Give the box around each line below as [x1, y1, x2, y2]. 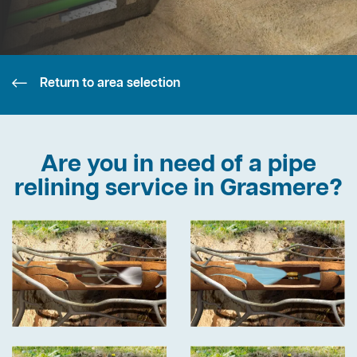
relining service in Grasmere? [14, 173, 343, 206]
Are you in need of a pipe [41, 149, 316, 182]
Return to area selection [40, 74, 180, 92]
